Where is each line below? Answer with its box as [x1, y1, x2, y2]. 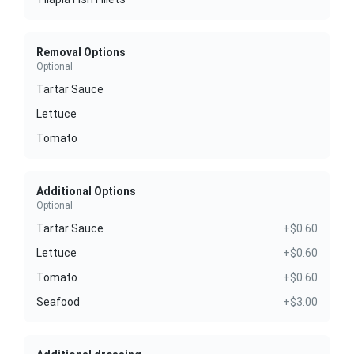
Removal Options [36, 46, 126, 59]
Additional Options [36, 185, 136, 198]
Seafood [36, 296, 80, 309]
